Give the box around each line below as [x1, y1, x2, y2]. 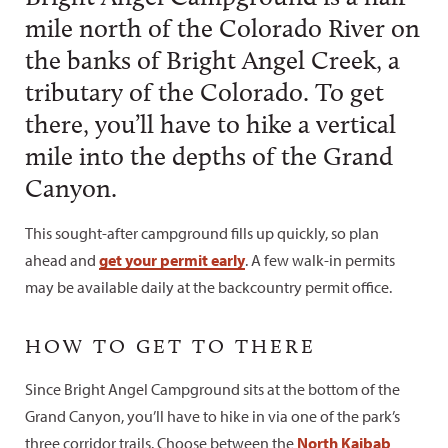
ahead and [25, 250, 99, 270]
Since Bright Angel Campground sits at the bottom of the [25, 379, 400, 399]
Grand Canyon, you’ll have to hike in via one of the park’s [25, 406, 400, 426]
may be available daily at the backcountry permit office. [25, 277, 392, 297]
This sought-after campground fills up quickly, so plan [25, 223, 379, 243]
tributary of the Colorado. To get [25, 77, 384, 108]
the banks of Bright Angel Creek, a [25, 45, 400, 76]
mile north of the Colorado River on [25, 13, 420, 44]
